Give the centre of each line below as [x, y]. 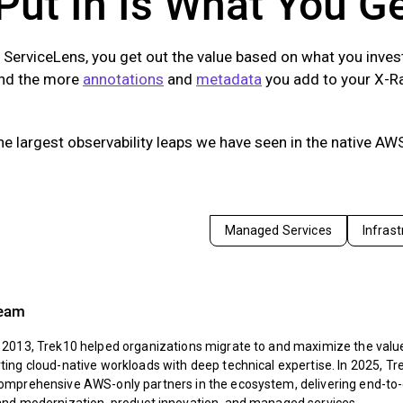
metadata [229, 79]
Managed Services [278, 230]
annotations [123, 79]
